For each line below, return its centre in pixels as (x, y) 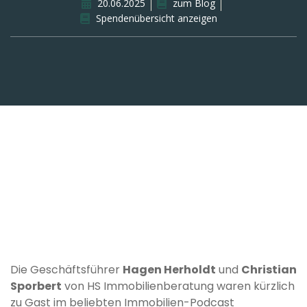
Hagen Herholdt (169, 270)
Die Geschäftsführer (66, 270)
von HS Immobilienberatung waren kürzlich (178, 286)
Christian (269, 270)
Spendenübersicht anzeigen (157, 18)
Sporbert (36, 286)
